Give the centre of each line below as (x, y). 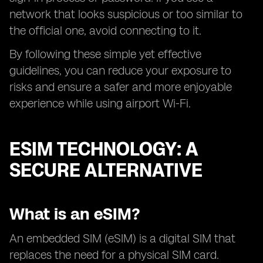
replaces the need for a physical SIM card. (114, 255)
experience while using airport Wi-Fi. (100, 103)
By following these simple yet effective (105, 54)
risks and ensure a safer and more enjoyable (121, 87)
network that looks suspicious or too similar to (126, 14)
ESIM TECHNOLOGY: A (104, 149)
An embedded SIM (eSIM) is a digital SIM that (122, 238)
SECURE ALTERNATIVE (106, 170)
